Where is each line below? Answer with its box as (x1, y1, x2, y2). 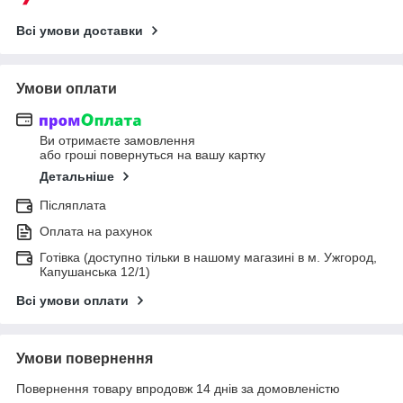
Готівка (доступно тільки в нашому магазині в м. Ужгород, (40, 250, 377, 265)
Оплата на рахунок (40, 224, 152, 239)
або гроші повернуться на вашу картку (40, 148, 265, 163)
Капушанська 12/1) (40, 264, 150, 280)
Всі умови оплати (16, 293, 129, 309)
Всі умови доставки (16, 22, 143, 38)
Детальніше (40, 169, 114, 184)
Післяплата (40, 198, 106, 213)
